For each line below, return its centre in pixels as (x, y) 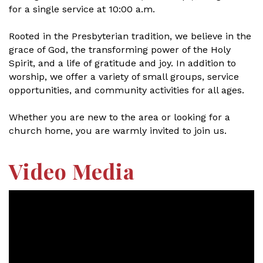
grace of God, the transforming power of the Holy (120, 50)
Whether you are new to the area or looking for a (119, 117)
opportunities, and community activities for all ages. (127, 90)
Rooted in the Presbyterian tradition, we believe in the (130, 36)
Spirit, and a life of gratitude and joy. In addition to (122, 63)
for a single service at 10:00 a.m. (82, 9)
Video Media (72, 171)
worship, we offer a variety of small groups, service (124, 77)
